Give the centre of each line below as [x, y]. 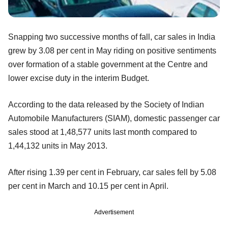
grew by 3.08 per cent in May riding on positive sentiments [112, 51]
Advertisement [114, 212]
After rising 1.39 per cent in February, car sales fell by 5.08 [112, 173]
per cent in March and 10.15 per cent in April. [88, 186]
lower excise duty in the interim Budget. [79, 78]
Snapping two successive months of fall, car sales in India [112, 37]
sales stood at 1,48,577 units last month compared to [103, 132]
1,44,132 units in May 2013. [58, 146]
